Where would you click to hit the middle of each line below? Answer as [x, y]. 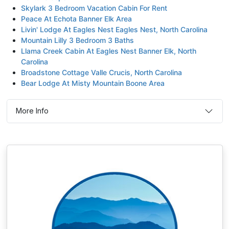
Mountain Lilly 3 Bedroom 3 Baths [77, 40]
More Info [32, 111]
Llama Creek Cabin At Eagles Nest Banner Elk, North [108, 51]
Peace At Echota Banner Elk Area [76, 18]
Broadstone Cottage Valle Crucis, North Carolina [101, 72]
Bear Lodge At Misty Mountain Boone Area [93, 83]
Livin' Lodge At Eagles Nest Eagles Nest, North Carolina [114, 29]
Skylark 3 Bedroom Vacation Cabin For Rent [94, 8]
